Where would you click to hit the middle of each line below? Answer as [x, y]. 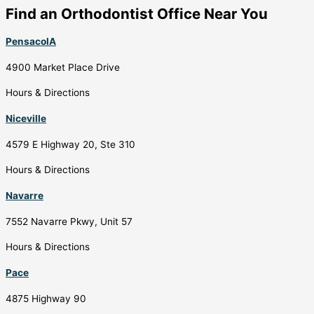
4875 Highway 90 [46, 299]
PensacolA [31, 42]
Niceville [26, 119]
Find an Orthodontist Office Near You [137, 13]
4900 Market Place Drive [63, 68]
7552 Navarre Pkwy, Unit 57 [69, 222]
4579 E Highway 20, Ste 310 [70, 145]
